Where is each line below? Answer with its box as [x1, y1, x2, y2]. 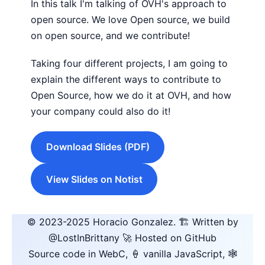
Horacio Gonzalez [92, 216, 173, 228]
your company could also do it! [31, 105, 170, 117]
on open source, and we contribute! [31, 29, 190, 41]
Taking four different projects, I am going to [31, 57, 228, 69]
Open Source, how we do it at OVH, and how [31, 89, 231, 101]
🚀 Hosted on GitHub [119, 232, 216, 244]
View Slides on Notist [46, 173, 143, 185]
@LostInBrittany [49, 232, 119, 244]
